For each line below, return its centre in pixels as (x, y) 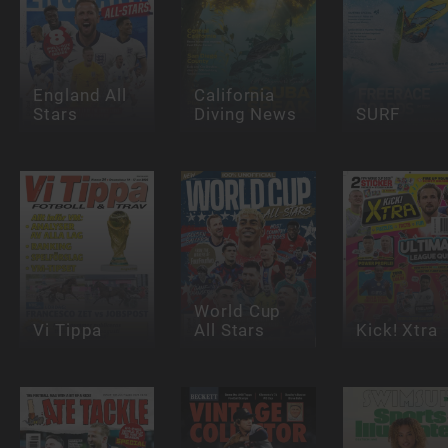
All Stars (230, 329)
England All (80, 95)
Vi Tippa (67, 329)
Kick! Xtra (397, 329)
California (235, 95)
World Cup (238, 311)
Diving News (246, 113)
